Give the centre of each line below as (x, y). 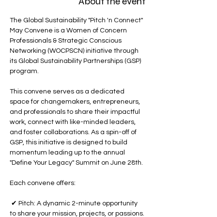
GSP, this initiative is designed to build (69, 142)
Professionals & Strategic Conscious (66, 41)
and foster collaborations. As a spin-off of (74, 132)
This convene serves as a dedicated (68, 92)
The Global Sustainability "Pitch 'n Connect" (77, 20)
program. (24, 71)
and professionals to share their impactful (76, 112)
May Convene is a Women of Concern (69, 31)
